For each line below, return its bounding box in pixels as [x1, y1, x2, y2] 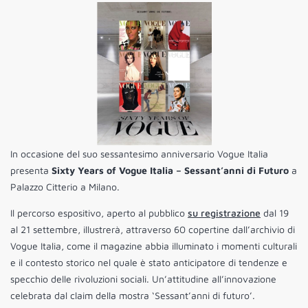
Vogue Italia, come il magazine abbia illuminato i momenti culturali [10, 240, 297, 252]
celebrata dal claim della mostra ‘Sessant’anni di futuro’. [10, 289, 255, 302]
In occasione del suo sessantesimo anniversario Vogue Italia [10, 148, 268, 160]
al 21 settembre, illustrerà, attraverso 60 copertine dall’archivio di [10, 223, 295, 236]
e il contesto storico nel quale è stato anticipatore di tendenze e [10, 256, 287, 269]
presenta [10, 164, 52, 177]
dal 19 [261, 207, 289, 219]
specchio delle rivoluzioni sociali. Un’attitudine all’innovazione [10, 273, 276, 285]
